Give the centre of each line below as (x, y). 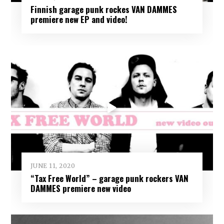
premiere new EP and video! (79, 19)
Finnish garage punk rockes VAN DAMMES (103, 9)
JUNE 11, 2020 (53, 166)
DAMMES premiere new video (80, 188)
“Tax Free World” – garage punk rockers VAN (109, 178)
